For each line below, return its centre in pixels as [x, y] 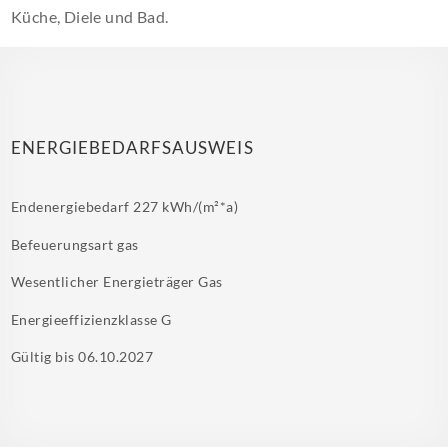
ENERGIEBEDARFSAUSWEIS [132, 147]
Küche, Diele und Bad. [90, 16]
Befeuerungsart [64, 244]
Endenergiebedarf [72, 206]
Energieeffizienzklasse [86, 319]
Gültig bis [45, 356]
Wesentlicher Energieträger [105, 281]
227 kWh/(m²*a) [186, 206]
